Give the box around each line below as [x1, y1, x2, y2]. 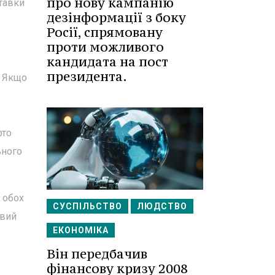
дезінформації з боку [47, 9, 186, 26]
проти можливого [47, 39, 164, 56]
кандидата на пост [47, 53, 168, 71]
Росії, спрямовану [47, 24, 163, 41]
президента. [47, 68, 127, 85]
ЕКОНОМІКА [53, 225, 109, 235]
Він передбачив [47, 245, 147, 262]
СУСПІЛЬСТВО [53, 201, 122, 211]
